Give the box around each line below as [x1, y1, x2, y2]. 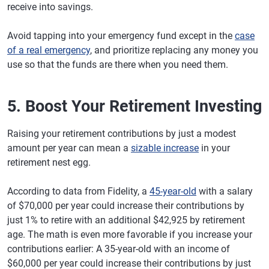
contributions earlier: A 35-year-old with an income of [7, 243, 230, 255]
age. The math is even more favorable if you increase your [7, 228, 252, 240]
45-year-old [150, 185, 196, 197]
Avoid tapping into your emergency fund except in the [7, 29, 235, 41]
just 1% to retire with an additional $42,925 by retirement [7, 214, 245, 226]
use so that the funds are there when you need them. [7, 58, 228, 70]
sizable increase [131, 142, 199, 154]
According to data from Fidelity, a [7, 185, 150, 197]
